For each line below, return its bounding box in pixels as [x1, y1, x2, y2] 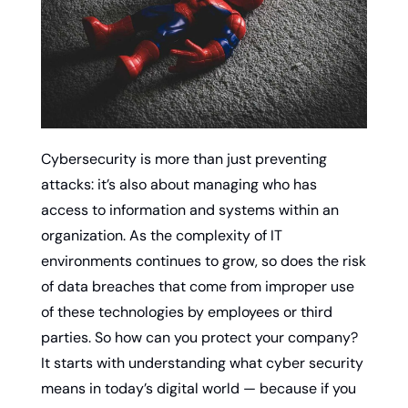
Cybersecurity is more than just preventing [41, 148, 327, 168]
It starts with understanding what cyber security [41, 352, 363, 372]
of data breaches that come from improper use [41, 276, 354, 296]
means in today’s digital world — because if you [41, 378, 356, 398]
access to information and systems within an [41, 199, 339, 219]
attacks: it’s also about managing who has [41, 174, 317, 194]
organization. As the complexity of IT [41, 225, 282, 245]
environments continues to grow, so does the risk [41, 250, 366, 270]
